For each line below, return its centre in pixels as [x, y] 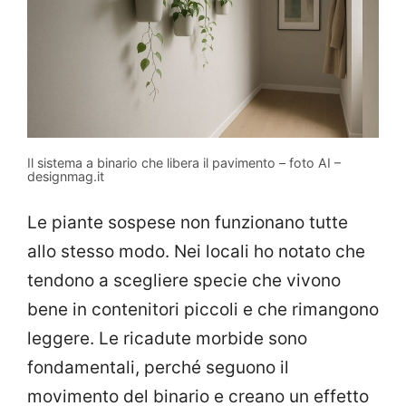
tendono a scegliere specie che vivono [184, 281]
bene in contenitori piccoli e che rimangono [203, 310]
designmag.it [66, 176]
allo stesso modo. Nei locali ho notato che [196, 252]
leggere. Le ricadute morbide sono [167, 339]
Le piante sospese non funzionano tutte [188, 223]
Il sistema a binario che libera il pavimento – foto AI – [184, 162]
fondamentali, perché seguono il [158, 368]
